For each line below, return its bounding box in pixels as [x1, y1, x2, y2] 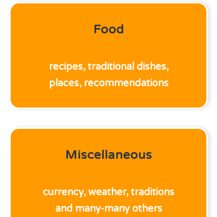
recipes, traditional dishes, [48, 61, 169, 73]
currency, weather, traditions [43, 186, 174, 198]
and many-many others [55, 203, 162, 215]
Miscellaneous [65, 148, 152, 162]
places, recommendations [48, 77, 169, 89]
